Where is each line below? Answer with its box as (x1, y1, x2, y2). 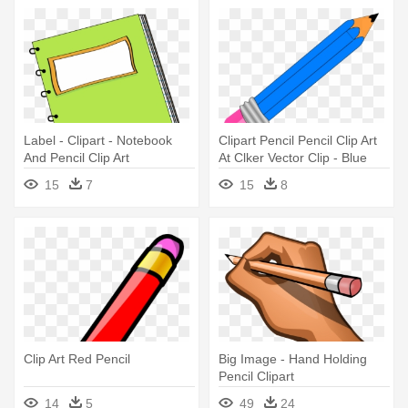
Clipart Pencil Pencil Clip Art (219, 132, 377, 148)
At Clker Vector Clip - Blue (219, 149, 367, 165)
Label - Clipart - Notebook (24, 132, 172, 148)
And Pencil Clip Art (24, 149, 129, 165)
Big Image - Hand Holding (219, 351, 367, 366)
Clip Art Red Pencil (24, 351, 130, 366)
